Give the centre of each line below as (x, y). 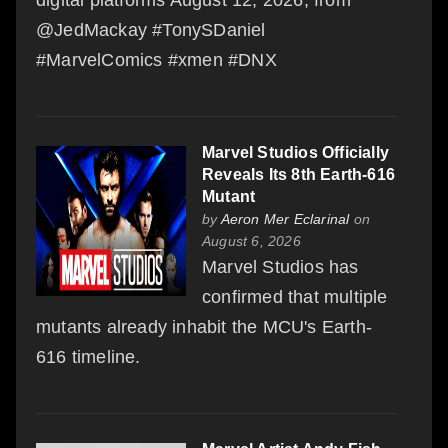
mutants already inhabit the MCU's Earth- (204, 326)
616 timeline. (88, 356)
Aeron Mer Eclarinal (285, 218)
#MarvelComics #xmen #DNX (156, 59)
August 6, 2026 (251, 240)
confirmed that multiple (295, 296)
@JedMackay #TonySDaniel (151, 29)
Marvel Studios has (280, 266)
